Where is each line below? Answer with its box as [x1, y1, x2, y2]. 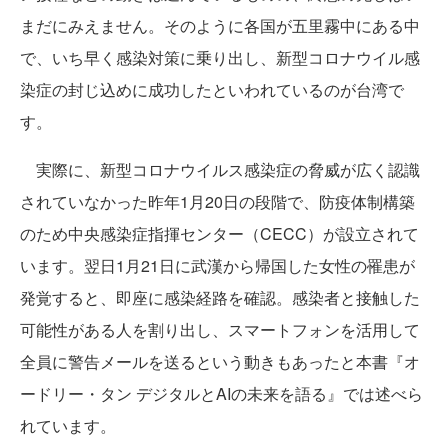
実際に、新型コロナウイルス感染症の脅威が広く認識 [20, 157, 420, 181]
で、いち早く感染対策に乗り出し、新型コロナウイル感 [20, 45, 420, 69]
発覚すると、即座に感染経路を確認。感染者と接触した [20, 285, 420, 309]
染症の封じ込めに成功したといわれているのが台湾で [20, 77, 404, 101]
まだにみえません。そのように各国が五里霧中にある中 [20, 13, 420, 37]
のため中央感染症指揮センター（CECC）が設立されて [20, 221, 419, 245]
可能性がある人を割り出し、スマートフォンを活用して [20, 317, 420, 341]
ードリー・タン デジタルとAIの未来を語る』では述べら [20, 381, 423, 405]
